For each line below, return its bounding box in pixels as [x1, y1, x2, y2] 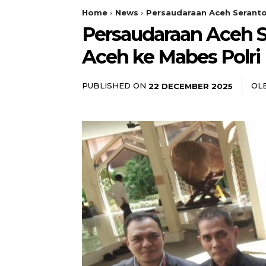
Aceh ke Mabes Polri [82, 45, 260, 68]
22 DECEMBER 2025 [148, 81, 233, 91]
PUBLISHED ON [82, 81, 146, 90]
